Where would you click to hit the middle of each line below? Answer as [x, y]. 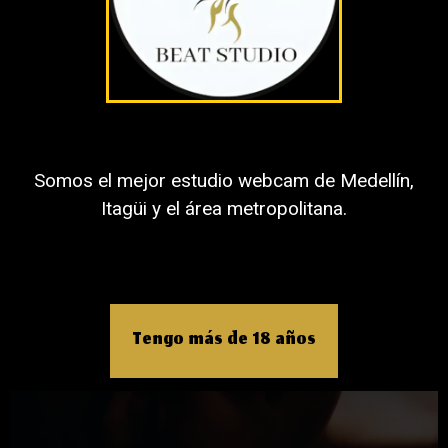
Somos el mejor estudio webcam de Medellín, [224, 180]
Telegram [383, 62]
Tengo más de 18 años [224, 340]
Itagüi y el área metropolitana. [224, 208]
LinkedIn [102, 62]
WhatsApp [111, 117]
